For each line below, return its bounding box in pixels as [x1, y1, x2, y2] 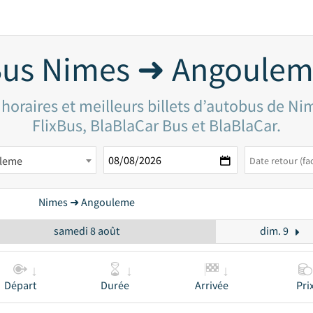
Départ [3, 278, 36, 292]
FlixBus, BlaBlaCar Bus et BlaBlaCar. [32, 115, 281, 136]
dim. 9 [259, 224, 289, 238]
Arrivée [195, 278, 228, 292]
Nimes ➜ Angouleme [38, 195, 135, 209]
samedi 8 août [53, 224, 119, 238]
